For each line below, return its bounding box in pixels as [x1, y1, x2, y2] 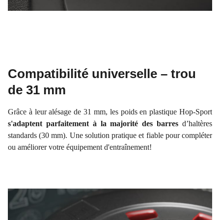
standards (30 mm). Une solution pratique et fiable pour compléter [8, 131, 212, 140]
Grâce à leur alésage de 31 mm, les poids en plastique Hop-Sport [8, 108, 212, 116]
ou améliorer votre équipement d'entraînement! [8, 143, 152, 152]
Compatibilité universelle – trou [8, 66, 196, 82]
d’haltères [178, 119, 213, 128]
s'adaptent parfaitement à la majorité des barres [8, 119, 179, 128]
